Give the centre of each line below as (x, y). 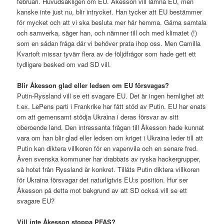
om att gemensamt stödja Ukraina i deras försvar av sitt (98, 117)
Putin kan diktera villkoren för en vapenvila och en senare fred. (108, 148)
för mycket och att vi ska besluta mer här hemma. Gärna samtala (112, 22)
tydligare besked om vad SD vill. (64, 64)
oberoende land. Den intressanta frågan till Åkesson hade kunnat (111, 127)
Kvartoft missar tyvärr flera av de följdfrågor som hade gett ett (107, 53)
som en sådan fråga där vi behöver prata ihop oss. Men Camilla (109, 43)
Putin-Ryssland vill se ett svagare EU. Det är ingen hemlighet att (111, 96)
